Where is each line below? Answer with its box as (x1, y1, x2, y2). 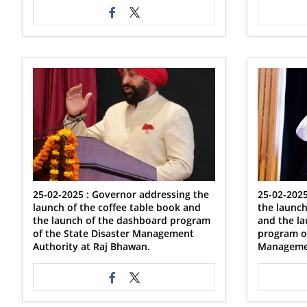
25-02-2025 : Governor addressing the (33, 188, 209, 201)
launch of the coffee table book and (33, 201, 201, 214)
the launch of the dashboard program (33, 214, 210, 227)
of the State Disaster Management (33, 227, 194, 240)
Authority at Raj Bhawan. (33, 240, 150, 253)
